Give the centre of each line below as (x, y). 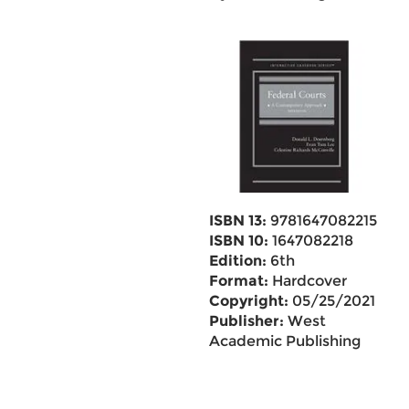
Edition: (237, 261)
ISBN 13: (237, 220)
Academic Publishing (284, 341)
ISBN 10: (238, 241)
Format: (238, 281)
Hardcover (307, 281)
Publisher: (246, 321)
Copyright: (248, 301)
